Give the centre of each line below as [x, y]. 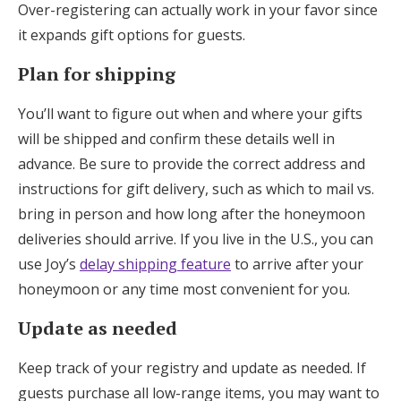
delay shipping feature [155, 264]
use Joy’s [49, 264]
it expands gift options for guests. [133, 34]
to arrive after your [297, 264]
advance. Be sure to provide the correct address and [192, 163]
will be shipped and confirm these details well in [176, 138]
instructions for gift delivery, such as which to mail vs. [196, 188]
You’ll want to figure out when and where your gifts [190, 113]
